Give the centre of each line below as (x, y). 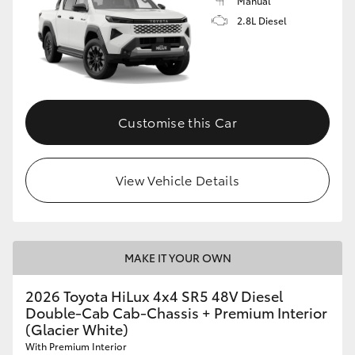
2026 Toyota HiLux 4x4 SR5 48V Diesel (154, 296)
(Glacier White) (77, 329)
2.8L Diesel (262, 20)
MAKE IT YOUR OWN (177, 258)
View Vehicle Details (177, 180)
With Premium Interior (76, 346)
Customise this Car (177, 122)
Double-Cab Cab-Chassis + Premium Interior (176, 313)
